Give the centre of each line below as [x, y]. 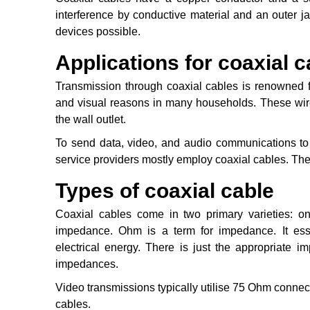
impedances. [87, 264]
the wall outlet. [91, 120]
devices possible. [98, 32]
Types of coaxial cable [165, 191]
